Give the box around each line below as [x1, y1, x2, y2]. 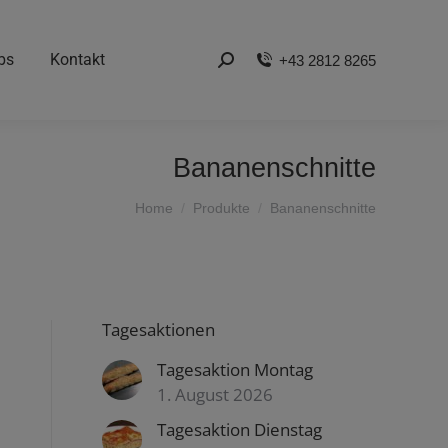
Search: [217, 54, 269, 71]
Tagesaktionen [102, 318, 215, 341]
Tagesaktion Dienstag [157, 418, 322, 441]
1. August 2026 [157, 383, 273, 406]
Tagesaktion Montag [157, 358, 313, 381]
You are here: [135, 188, 222, 205]
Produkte [193, 200, 250, 216]
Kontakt [49, 50, 105, 69]
